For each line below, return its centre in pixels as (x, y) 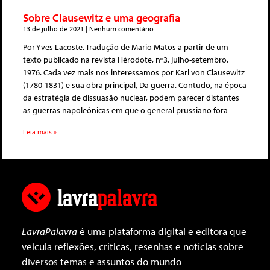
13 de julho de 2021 (54, 29)
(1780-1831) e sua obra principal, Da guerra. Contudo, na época (135, 85)
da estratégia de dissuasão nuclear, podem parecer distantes (131, 98)
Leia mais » (40, 132)
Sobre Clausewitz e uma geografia (102, 18)
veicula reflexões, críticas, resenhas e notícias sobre (133, 246)
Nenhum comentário (121, 29)
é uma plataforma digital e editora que (162, 231)
